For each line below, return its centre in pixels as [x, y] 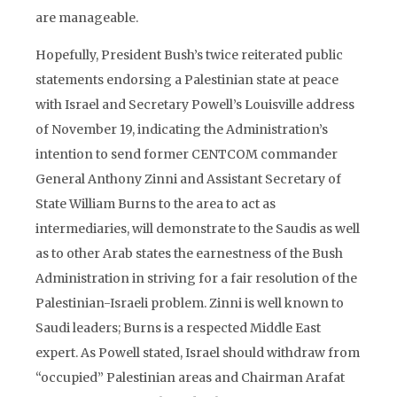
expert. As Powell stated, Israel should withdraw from [198, 353]
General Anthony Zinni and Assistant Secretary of [188, 179]
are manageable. [87, 18]
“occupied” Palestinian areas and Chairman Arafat [190, 378]
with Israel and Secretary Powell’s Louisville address [195, 105]
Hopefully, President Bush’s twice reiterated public [189, 55]
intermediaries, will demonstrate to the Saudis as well [198, 229]
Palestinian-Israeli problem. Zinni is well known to [190, 303]
